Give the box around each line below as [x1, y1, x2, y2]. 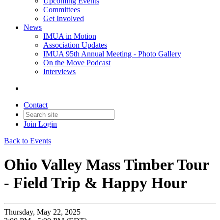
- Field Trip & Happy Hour [4, 174, 187, 192]
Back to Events [4, 137, 51, 145]
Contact [24, 101, 48, 109]
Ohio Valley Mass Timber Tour [4, 156, 209, 174]
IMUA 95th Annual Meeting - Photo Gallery [43, 50, 181, 58]
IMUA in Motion [43, 32, 96, 40]
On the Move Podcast [43, 58, 110, 67]
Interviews [43, 67, 76, 76]
